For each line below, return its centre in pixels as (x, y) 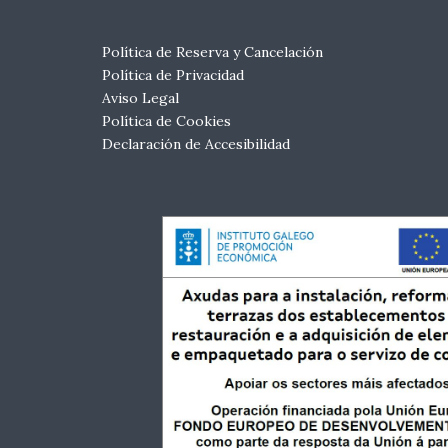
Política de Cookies (166, 121)
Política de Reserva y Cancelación (212, 52)
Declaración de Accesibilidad (196, 144)
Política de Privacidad (173, 75)
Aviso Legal (140, 98)
